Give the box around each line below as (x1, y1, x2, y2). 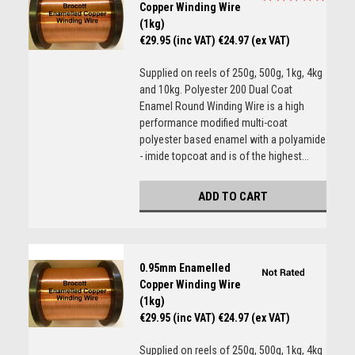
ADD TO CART (197, 189, 268, 204)
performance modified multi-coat (139, 116, 288, 129)
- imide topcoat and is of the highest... (139, 150, 309, 162)
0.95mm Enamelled (139, 261, 231, 274)
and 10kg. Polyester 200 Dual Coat (139, 83, 292, 96)
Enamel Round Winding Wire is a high (139, 100, 304, 113)
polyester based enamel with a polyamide (139, 133, 326, 146)
